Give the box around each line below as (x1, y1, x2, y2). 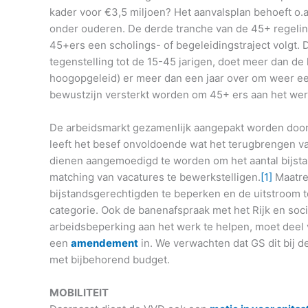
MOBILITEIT (49, 286, 109, 300)
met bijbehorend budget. (49, 253, 170, 267)
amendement (71, 236, 138, 250)
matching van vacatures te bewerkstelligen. (49, 170, 261, 184)
